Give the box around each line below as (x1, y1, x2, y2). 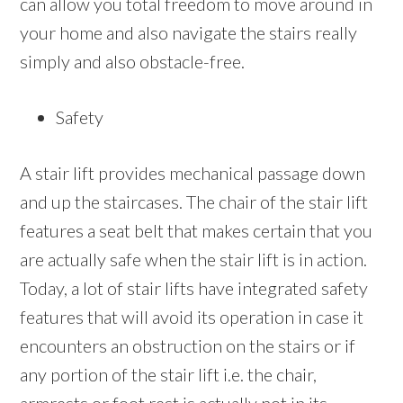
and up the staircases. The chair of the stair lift (20, 191, 369, 213)
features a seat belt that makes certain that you (20, 219, 373, 242)
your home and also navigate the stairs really (20, 22, 358, 44)
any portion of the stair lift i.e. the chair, (20, 363, 318, 386)
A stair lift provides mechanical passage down (20, 162, 366, 184)
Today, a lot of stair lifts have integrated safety (20, 277, 369, 300)
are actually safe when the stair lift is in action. (20, 248, 368, 271)
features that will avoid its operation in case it (20, 306, 364, 328)
